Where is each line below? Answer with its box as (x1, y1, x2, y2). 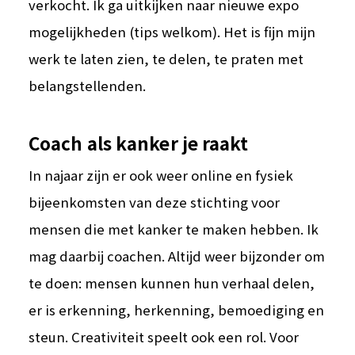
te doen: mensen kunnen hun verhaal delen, (29, 273, 315, 292)
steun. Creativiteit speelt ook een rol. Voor (29, 326, 300, 346)
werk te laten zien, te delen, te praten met (29, 49, 304, 69)
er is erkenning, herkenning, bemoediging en (29, 300, 325, 319)
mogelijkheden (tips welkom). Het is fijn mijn (29, 22, 316, 42)
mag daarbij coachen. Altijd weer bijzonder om (29, 246, 326, 265)
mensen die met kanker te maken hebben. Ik (29, 219, 319, 239)
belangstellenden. (29, 76, 147, 96)
